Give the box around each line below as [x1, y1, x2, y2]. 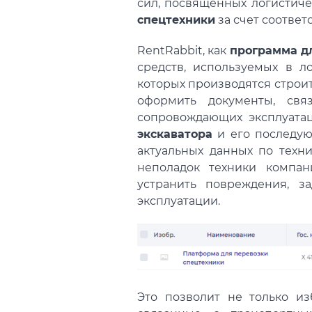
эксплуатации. [137, 194, 220, 208]
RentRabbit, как [137, 43, 230, 57]
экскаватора [137, 127, 212, 141]
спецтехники [137, 13, 215, 26]
